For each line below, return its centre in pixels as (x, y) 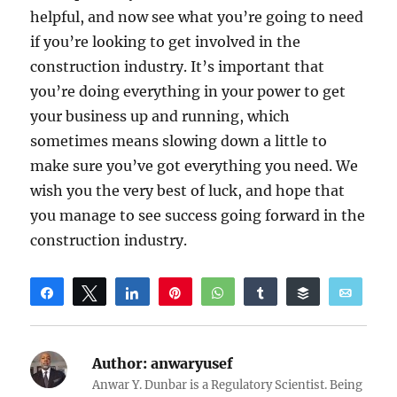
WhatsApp (265, 292)
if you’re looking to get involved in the (166, 41)
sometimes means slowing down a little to (179, 140)
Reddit (237, 323)
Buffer (338, 292)
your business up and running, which (160, 116)
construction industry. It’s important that (178, 66)
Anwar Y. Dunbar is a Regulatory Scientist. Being (228, 385)
